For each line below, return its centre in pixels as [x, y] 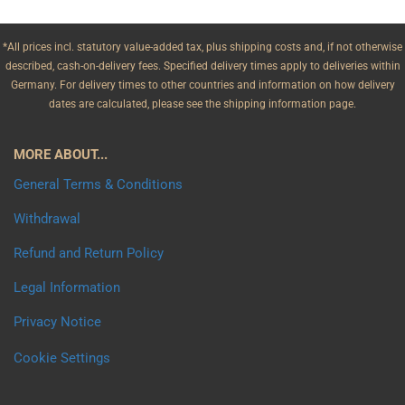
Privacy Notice [57, 322]
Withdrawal [47, 219]
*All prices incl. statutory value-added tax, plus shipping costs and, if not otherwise [202, 47]
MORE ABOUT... [61, 155]
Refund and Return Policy [89, 253]
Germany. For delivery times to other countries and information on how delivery [202, 85]
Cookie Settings [62, 358]
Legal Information [67, 287]
